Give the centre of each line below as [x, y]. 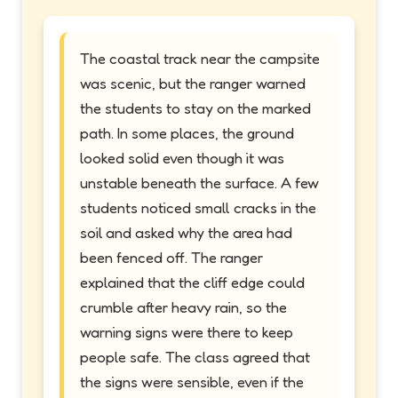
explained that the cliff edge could [192, 282]
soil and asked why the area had [186, 232]
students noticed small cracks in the [198, 207]
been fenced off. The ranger [171, 257]
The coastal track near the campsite [200, 58]
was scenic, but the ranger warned [193, 83]
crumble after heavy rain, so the [183, 306]
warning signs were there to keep [187, 331]
